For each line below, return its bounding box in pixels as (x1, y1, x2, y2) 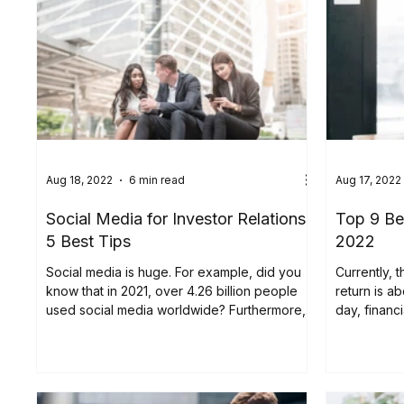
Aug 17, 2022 (335, 173, 402, 188)
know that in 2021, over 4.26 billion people (46, 282, 298, 298)
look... (335, 320, 371, 336)
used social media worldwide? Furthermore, (46, 301, 307, 317)
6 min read (129, 173, 186, 188)
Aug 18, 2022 (46, 173, 114, 188)
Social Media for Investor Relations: (46, 208, 311, 228)
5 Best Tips (46, 231, 132, 251)
